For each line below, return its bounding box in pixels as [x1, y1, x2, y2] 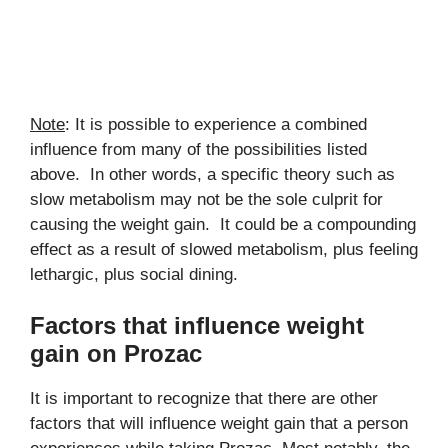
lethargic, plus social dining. [30, 264, 238, 284]
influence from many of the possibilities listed [30, 139, 367, 159]
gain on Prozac [30, 340, 202, 367]
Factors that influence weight [30, 312, 364, 339]
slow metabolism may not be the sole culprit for [30, 189, 383, 209]
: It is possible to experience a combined [65, 114, 367, 134]
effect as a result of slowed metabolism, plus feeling [30, 239, 418, 259]
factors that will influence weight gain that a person [30, 414, 408, 433]
